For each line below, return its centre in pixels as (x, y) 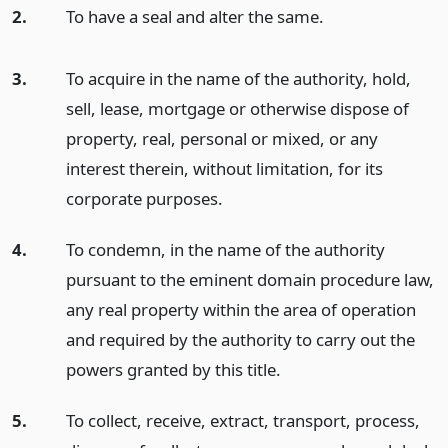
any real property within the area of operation (240, 310)
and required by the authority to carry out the (240, 340)
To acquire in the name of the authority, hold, (238, 79)
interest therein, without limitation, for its (224, 169)
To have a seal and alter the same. (194, 16)
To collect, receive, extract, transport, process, (242, 420)
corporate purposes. (144, 199)
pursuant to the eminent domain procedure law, (249, 280)
